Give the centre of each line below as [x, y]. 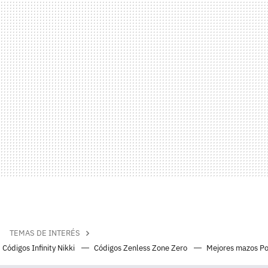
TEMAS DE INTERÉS [45, 233]
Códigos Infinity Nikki [39, 248]
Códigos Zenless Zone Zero [141, 248]
